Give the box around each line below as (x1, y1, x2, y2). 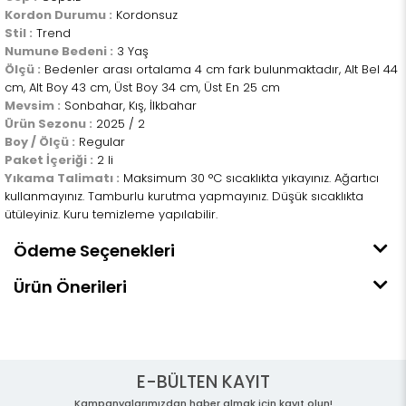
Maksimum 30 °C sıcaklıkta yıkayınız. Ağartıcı (120, 169, 379, 187)
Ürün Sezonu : (5, 115, 92, 132)
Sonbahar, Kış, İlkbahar (61, 97, 197, 114)
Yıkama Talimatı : (5, 169, 120, 187)
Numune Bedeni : (5, 43, 113, 60)
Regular (75, 133, 125, 150)
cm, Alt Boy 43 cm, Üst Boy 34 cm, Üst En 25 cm (5, 79, 280, 96)
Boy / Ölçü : (5, 133, 75, 150)
